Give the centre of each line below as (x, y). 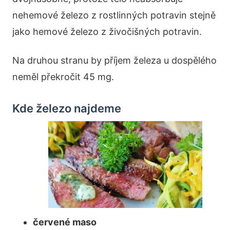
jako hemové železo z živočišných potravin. (107, 31)
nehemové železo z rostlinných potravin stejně (114, 15)
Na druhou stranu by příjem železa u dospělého (114, 60)
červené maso (65, 222)
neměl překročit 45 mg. (63, 76)
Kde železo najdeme (67, 108)
